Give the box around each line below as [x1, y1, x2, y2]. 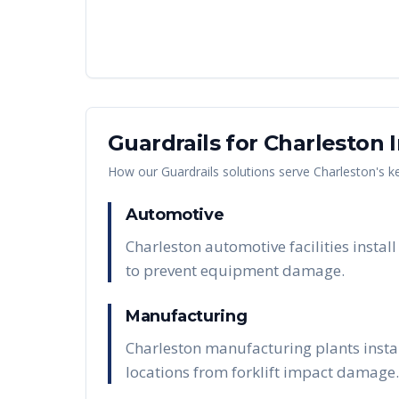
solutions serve [219, 162, 313, 180]
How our [108, 162, 161, 180]
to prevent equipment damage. [126, 259, 345, 281]
